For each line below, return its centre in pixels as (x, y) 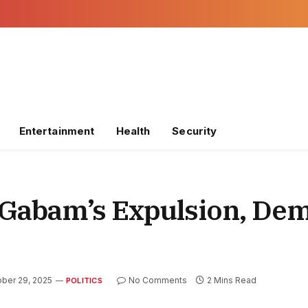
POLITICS (84, 281)
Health (133, 131)
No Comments (157, 280)
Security (195, 131)
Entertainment (56, 131)
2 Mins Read (231, 280)
